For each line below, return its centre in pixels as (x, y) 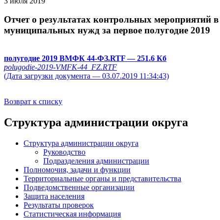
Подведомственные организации (79, 187)
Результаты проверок (59, 205)
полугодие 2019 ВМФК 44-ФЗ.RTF (66, 58)
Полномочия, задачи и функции (77, 169)
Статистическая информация (72, 214)
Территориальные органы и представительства (102, 178)
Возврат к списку (33, 102)
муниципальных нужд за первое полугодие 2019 (107, 30)
